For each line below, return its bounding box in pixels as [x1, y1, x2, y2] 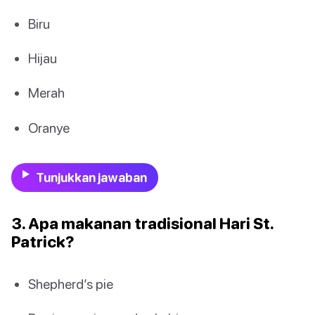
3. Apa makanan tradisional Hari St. [11, 213, 274, 233]
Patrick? [11, 231, 75, 251]
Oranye [28, 119, 70, 136]
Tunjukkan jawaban [35, 169, 147, 185]
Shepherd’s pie [28, 275, 113, 292]
